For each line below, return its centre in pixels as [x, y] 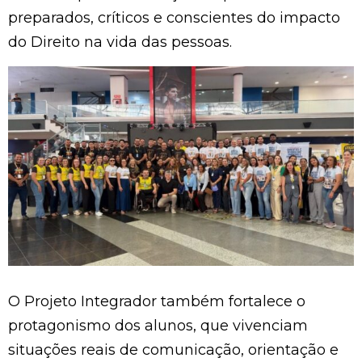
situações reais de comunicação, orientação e [173, 350]
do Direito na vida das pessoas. [120, 42]
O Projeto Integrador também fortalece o [157, 302]
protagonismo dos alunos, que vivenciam [158, 326]
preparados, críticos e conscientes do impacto [174, 18]
